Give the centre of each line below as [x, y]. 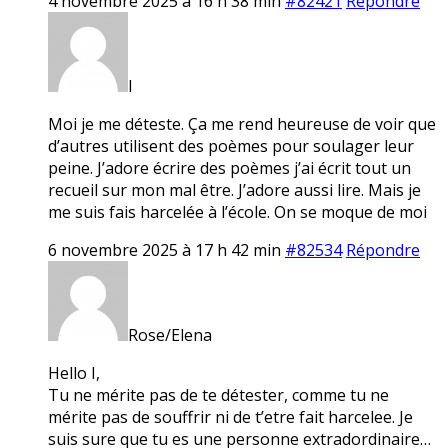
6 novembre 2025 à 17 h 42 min [164, 249]
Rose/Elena [170, 334]
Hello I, [74, 372]
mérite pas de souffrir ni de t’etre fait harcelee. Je [230, 416]
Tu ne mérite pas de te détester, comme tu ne [218, 394]
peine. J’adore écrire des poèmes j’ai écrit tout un [229, 167]
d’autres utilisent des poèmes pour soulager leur [231, 145]
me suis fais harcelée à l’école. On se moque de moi [237, 211]
